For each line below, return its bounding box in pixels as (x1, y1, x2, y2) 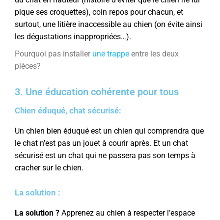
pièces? (15, 61, 41, 71)
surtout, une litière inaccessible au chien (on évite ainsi (15, 19, 202, 29)
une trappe (92, 49, 129, 58)
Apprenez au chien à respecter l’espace (59, 208, 195, 218)
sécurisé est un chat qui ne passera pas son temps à (15, 150, 195, 160)
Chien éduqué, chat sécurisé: (15, 105, 121, 115)
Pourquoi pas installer (15, 49, 92, 58)
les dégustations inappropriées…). (15, 31, 131, 41)
